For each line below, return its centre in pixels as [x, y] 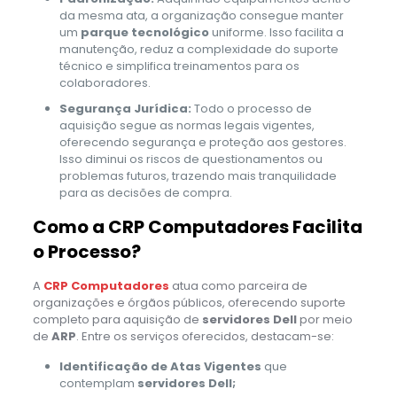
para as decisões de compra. [145, 192]
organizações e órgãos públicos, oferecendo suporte [189, 302]
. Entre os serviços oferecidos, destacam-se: [205, 336]
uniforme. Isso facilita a [276, 32]
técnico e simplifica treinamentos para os [179, 66]
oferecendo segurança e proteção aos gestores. [202, 142]
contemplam [98, 383]
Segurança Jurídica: [125, 108]
